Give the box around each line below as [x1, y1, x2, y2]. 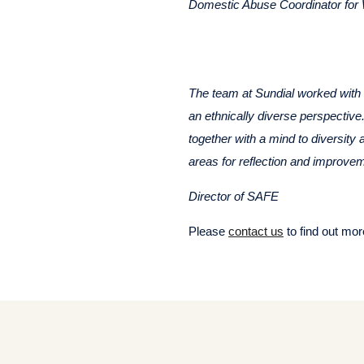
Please [188, 223, 228, 238]
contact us [228, 223, 284, 238]
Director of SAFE [188, 188, 279, 203]
